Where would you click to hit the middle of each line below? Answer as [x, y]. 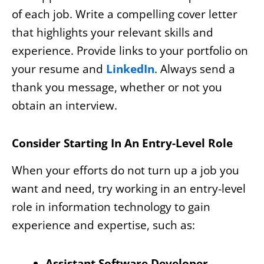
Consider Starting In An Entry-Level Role [122, 143]
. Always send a [195, 69]
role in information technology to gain [111, 207]
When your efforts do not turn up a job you [126, 171]
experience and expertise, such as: [103, 225]
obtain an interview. [65, 105]
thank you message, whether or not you [117, 87]
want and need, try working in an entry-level [129, 189]
